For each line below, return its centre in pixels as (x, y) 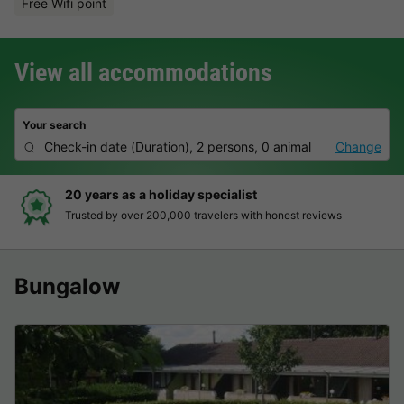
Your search (54, 125)
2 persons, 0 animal (254, 146)
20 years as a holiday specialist (161, 194)
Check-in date (86, 146)
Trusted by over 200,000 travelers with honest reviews (203, 215)
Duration (160, 146)
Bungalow (67, 286)
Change (358, 146)
